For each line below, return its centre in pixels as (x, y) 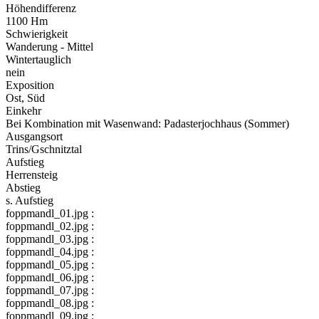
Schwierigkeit (37, 33)
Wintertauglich (38, 59)
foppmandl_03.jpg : (50, 239)
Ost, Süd (25, 98)
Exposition (30, 85)
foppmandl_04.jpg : (50, 251)
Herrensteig (32, 174)
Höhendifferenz (41, 8)
